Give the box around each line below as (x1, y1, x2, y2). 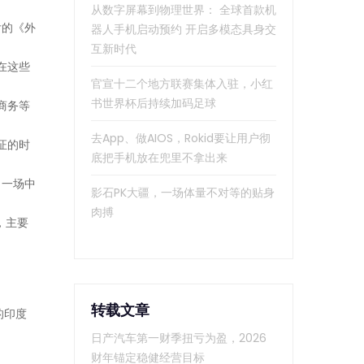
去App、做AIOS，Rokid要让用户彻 (91, 130, 271, 147)
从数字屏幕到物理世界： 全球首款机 (91, 2, 276, 19)
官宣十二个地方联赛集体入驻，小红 (91, 76, 273, 93)
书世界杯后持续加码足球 (91, 95, 216, 112)
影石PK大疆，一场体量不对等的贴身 (91, 184, 275, 201)
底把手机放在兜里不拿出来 (91, 149, 227, 167)
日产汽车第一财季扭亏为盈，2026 (91, 330, 266, 347)
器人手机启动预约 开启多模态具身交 (91, 21, 276, 38)
